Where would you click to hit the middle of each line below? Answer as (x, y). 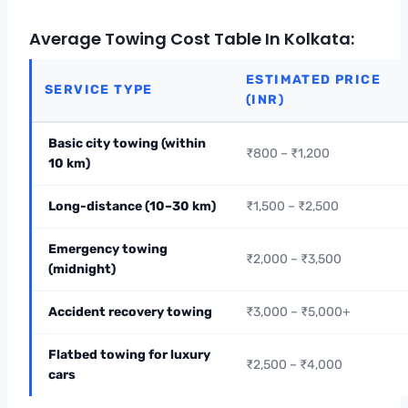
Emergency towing (108, 249)
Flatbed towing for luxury (129, 354)
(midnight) (82, 269)
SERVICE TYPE (99, 89)
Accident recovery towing (130, 311)
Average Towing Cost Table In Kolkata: (192, 38)
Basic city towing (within (127, 143)
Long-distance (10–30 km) (132, 206)
